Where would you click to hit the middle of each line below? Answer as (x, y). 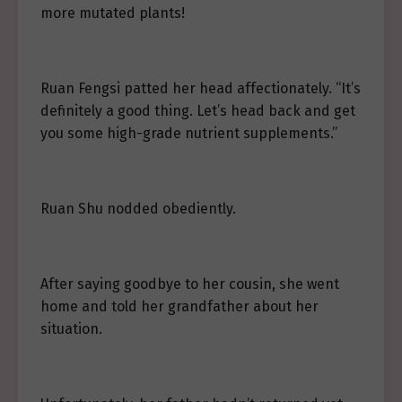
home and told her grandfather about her (179, 306)
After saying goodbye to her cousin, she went (190, 284)
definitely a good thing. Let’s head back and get (198, 111)
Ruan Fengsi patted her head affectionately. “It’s (201, 88)
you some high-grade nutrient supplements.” (189, 133)
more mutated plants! (113, 13)
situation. (71, 329)
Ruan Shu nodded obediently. (138, 209)
